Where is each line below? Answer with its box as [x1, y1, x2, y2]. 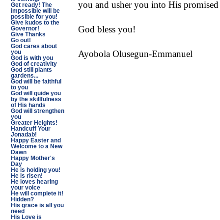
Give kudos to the [10, 20, 59, 26]
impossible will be [10, 8, 60, 14]
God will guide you [10, 90, 61, 96]
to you [10, 84, 28, 90]
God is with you [10, 55, 53, 61]
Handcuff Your [10, 126, 51, 132]
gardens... [10, 73, 38, 79]
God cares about [10, 43, 57, 49]
